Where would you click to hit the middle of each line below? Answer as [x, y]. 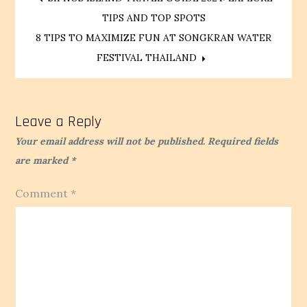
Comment [43, 194]
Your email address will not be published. [110, 142]
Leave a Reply [59, 122]
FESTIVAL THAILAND [147, 58]
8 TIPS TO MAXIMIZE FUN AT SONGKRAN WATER [153, 38]
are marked [43, 161]
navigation [85, 43]
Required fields [243, 142]
